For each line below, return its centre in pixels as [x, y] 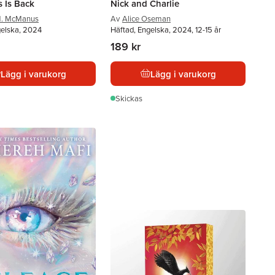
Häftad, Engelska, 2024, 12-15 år [166, 29]
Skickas [129, 98]
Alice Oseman [146, 18]
